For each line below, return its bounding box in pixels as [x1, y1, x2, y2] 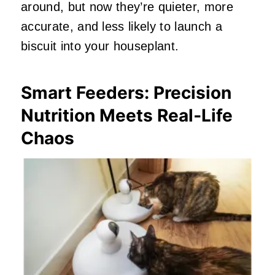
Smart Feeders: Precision [21, 82, 231, 104]
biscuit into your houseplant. [21, 39, 179, 53]
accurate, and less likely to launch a [21, 20, 222, 34]
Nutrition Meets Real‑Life [21, 105, 233, 126]
